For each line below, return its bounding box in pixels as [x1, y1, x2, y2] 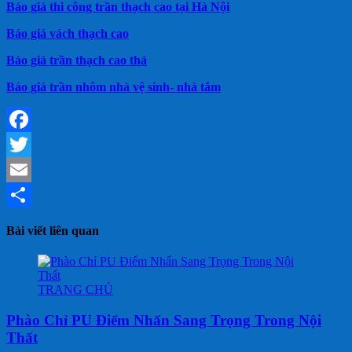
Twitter [6, 162, 42, 176]
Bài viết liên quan [6, 223, 99, 237]
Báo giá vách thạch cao [6, 26, 129, 40]
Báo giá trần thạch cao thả [6, 53, 147, 67]
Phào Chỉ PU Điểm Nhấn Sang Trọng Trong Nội [6, 311, 321, 328]
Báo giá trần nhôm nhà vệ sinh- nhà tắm [6, 79, 221, 93]
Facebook [6, 137, 55, 151]
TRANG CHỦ [38, 283, 113, 297]
